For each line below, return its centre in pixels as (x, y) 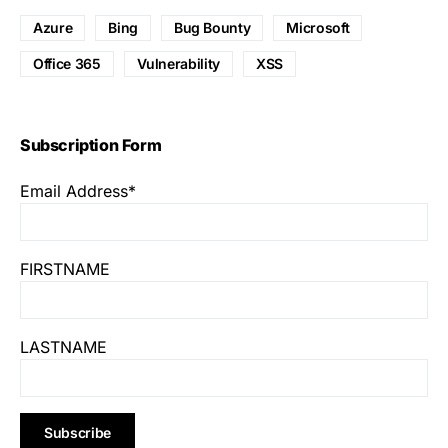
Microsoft (318, 27)
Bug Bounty (212, 27)
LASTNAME (63, 346)
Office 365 (67, 63)
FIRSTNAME (65, 268)
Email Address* (78, 190)
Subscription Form (91, 144)
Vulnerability (178, 63)
